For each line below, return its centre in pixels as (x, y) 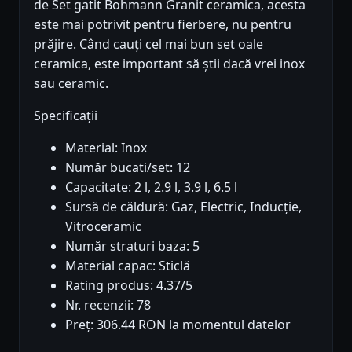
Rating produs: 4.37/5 (129, 285)
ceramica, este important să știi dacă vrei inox (169, 63)
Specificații (66, 115)
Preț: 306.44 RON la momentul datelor (178, 324)
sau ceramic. (71, 83)
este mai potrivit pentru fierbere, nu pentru (163, 24)
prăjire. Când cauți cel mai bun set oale (148, 44)
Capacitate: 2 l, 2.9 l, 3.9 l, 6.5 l (151, 187)
